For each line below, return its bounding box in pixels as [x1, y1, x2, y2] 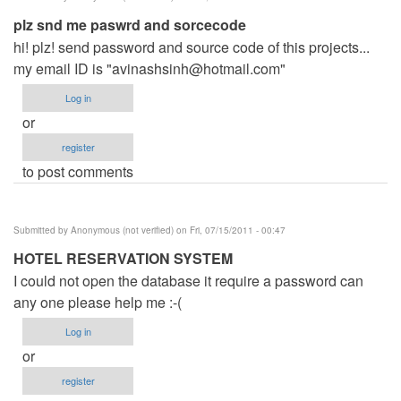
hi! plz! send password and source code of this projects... [13, 36, 370, 57]
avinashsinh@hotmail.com [112, 57, 280, 79]
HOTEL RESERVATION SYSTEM [13, 247, 233, 269]
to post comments [22, 160, 133, 182]
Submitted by [13, 223, 71, 236]
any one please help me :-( [13, 291, 182, 312]
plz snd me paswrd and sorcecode [13, 13, 246, 35]
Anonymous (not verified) [71, 223, 174, 236]
